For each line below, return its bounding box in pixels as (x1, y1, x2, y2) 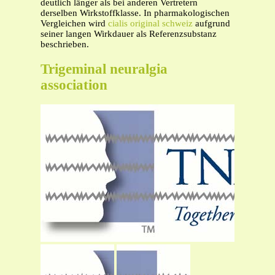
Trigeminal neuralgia (41, 61, 168, 77)
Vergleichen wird (41, 18, 108, 28)
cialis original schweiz (108, 18, 193, 28)
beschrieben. (41, 39, 89, 49)
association (41, 77, 107, 93)
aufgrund (193, 18, 230, 28)
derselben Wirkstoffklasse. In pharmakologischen (41, 8, 230, 18)
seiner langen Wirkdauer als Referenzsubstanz (41, 29, 217, 39)
